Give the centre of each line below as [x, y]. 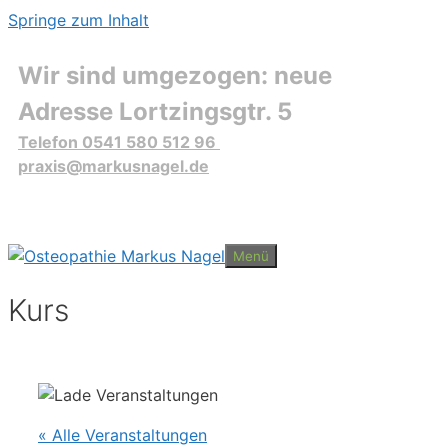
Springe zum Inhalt [78, 20]
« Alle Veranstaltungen [122, 435]
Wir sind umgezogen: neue [175, 75]
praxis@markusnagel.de [113, 166]
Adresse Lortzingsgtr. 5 [155, 111]
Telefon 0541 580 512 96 [119, 142]
